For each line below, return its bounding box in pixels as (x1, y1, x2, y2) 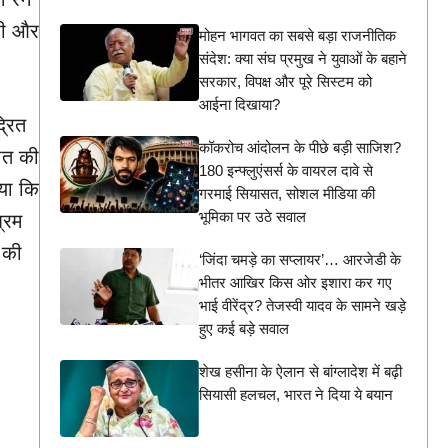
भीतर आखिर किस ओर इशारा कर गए (198, 273, 392, 291)
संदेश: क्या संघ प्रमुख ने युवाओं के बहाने (198, 49, 407, 67)
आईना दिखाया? (198, 95, 280, 113)
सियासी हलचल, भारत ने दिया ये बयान (198, 385, 393, 403)
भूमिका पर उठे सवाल (198, 207, 306, 225)
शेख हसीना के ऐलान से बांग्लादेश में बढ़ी (198, 362, 402, 380)
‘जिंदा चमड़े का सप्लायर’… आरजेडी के (198, 250, 401, 268)
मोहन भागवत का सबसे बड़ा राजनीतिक (198, 26, 396, 44)
